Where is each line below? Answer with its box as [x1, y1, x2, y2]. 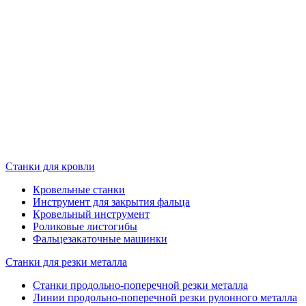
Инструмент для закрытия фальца [33, 195, 190, 208]
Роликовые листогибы [33, 220, 137, 232]
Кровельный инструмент [33, 208, 150, 220]
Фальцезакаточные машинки [33, 232, 167, 245]
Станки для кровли [5, 160, 95, 172]
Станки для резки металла [5, 255, 127, 268]
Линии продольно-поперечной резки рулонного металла [33, 291, 297, 303]
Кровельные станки [33, 183, 125, 195]
